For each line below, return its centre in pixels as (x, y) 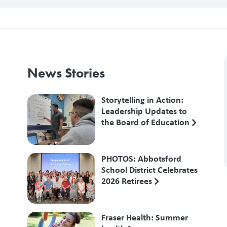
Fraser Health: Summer (144, 217)
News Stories (66, 73)
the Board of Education (146, 122)
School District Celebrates (149, 169)
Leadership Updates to (144, 110)
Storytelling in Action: (142, 99)
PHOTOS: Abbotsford (141, 158)
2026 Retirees (127, 180)
